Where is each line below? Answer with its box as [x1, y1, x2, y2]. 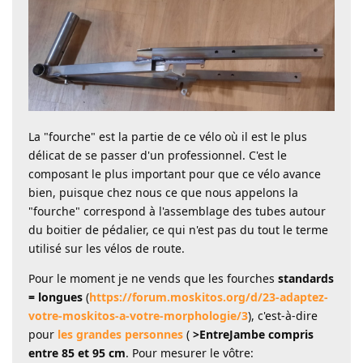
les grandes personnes [58, 326, 183, 342]
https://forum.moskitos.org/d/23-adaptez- [89, 288, 328, 305]
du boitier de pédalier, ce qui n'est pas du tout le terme [28, 221, 328, 237]
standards [278, 270, 334, 286]
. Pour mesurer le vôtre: [126, 344, 254, 361]
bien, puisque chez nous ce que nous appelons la [28, 184, 298, 200]
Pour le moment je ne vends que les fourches [28, 270, 278, 286]
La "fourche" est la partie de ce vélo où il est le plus [28, 128, 307, 144]
